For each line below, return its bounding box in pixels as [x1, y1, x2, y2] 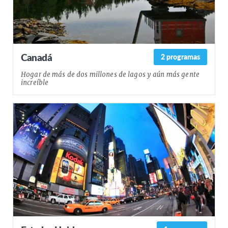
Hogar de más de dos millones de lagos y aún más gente [21, 70, 199, 79]
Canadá [21, 50, 52, 64]
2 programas [161, 51, 200, 62]
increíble [21, 78, 49, 87]
